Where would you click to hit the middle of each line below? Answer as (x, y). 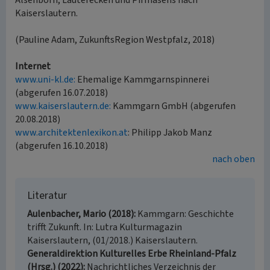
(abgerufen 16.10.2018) (61, 146)
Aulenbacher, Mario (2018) (80, 214)
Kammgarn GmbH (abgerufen (173, 106)
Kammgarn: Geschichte (186, 214)
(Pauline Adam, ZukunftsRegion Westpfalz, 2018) (115, 40)
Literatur (47, 196)
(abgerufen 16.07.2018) (61, 93)
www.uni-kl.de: (45, 80)
